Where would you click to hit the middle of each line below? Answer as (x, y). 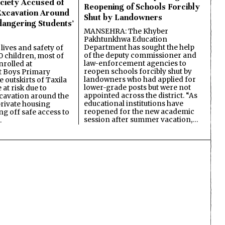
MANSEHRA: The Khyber (126, 31)
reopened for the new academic (139, 111)
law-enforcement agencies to (135, 63)
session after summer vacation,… (141, 120)
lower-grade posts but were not (137, 87)
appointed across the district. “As (141, 95)
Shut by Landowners (123, 17)
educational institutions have (134, 103)
